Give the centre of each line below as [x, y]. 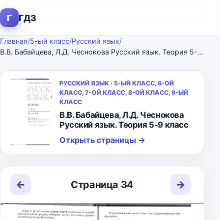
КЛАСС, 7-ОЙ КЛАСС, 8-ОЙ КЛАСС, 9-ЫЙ [124, 93]
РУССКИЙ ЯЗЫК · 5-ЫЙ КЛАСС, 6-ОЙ [117, 83]
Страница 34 [102, 184]
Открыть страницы [99, 140]
